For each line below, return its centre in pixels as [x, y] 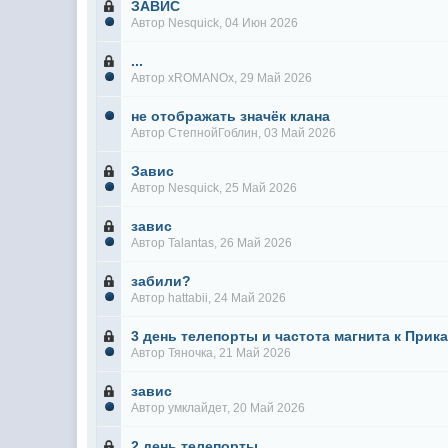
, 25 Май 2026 [258, 188]
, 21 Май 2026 [252, 353]
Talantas [191, 243]
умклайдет [198, 408]
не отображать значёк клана [231, 116]
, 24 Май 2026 [247, 298]
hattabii [188, 298]
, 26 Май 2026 [253, 243]
